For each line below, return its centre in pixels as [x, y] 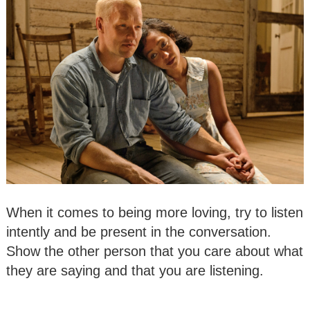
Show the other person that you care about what [155, 251]
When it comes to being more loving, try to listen [155, 212]
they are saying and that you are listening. [135, 270]
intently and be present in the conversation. [139, 231]
